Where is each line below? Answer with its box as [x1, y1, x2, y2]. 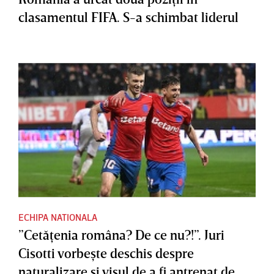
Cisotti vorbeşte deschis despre [18, 244, 194, 261]
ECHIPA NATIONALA [18, 210, 97, 223]
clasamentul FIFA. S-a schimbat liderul [18, 8, 239, 25]
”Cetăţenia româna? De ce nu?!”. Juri [18, 226, 224, 243]
